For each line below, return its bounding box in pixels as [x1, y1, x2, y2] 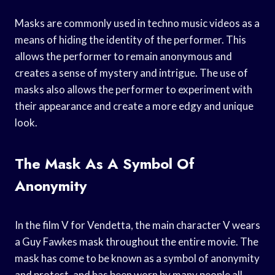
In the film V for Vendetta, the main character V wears [15, 218, 260, 231]
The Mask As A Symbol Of [15, 152, 195, 174]
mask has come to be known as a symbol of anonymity [15, 251, 260, 265]
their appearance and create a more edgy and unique [15, 99, 254, 112]
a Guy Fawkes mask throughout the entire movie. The [15, 234, 258, 248]
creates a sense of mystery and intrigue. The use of [15, 66, 248, 79]
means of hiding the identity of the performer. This [15, 33, 246, 46]
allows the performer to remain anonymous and [15, 49, 232, 63]
